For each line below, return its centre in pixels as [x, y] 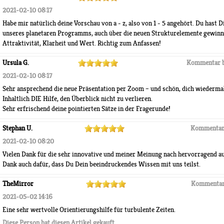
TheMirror [18, 184]
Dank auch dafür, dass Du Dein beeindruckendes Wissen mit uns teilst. [101, 164]
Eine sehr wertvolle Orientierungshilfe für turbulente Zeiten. [89, 210]
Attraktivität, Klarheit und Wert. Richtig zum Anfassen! [82, 43]
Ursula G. [16, 63]
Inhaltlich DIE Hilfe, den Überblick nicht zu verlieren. [77, 99]
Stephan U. [17, 128]
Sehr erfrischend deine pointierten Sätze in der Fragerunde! [86, 109]
